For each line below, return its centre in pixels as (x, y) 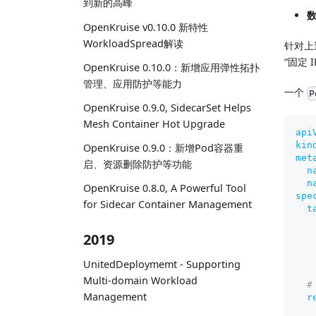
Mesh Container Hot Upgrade (154, 124)
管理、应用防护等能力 (133, 83)
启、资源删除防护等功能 (138, 164)
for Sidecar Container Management (168, 205)
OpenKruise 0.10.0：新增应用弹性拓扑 (171, 67)
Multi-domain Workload (140, 281)
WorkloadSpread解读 (133, 43)
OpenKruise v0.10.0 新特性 (146, 27)
